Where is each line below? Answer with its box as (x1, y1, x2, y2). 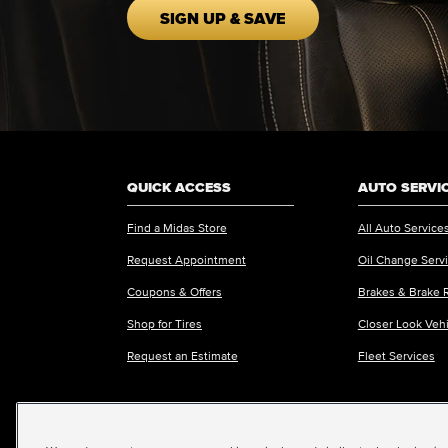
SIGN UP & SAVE (160, 8, 286, 27)
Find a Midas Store (127, 221, 227, 235)
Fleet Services (357, 349, 435, 363)
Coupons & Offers (127, 285, 222, 299)
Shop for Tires (127, 317, 202, 331)
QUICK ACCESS (127, 179, 231, 195)
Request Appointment (127, 253, 246, 267)
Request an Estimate (127, 349, 238, 363)
